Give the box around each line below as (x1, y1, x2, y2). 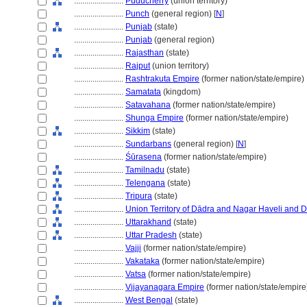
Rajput (125, 61, 150, 71)
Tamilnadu (125, 165, 164, 175)
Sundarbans (125, 139, 171, 149)
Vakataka (125, 256, 160, 266)
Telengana (125, 178, 165, 188)
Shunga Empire (125, 113, 184, 123)
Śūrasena (125, 152, 162, 162)
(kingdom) (161, 87, 201, 97)
